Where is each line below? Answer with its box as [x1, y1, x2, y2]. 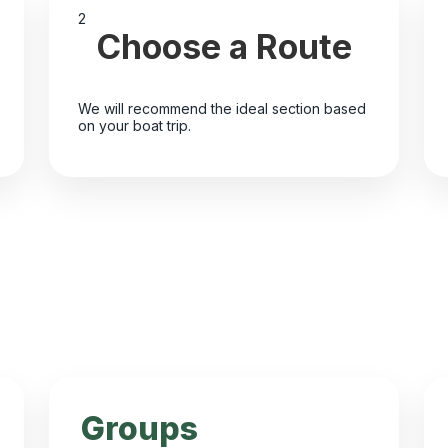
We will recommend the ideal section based [77, 100, 366, 118]
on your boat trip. [77, 117, 191, 135]
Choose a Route [95, 25, 352, 67]
